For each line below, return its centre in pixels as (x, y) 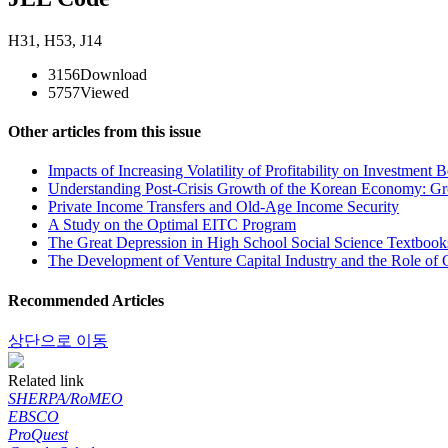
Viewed (104, 92)
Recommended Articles (86, 300)
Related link (46, 380)
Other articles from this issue (104, 132)
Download (113, 74)
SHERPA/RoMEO (65, 398)
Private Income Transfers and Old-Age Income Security (223, 207)
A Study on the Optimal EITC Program (172, 225)
